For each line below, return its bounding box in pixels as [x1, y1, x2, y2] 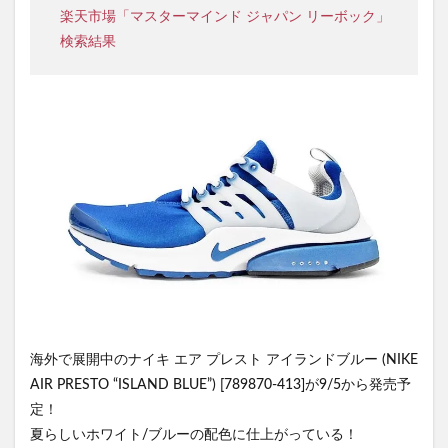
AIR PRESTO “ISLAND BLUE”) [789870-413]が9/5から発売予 [30, 377, 411, 392]
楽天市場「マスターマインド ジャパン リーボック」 [60, 10, 390, 25]
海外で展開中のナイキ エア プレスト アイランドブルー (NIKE [30, 352, 418, 367]
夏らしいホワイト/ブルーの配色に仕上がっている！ [30, 427, 358, 442]
